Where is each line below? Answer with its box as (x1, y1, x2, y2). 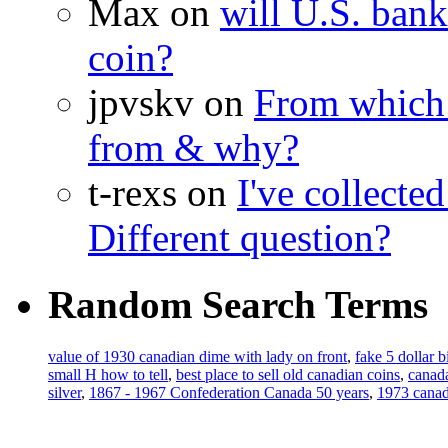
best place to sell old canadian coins (176, 366, 400, 383)
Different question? (88, 216, 391, 260)
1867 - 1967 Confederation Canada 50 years (89, 384, 369, 401)
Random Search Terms (48, 282, 428, 326)
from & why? (88, 126, 299, 170)
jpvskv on (88, 81, 254, 125)
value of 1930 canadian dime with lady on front (48, 348, 347, 365)
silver (48, 384, 81, 401)
